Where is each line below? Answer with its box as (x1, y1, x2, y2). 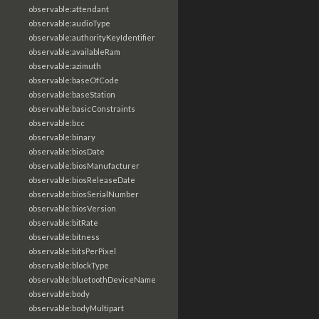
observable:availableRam (28, 47, 120, 56)
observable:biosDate (28, 147, 105, 156)
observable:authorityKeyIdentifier (28, 33, 155, 42)
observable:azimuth (28, 61, 101, 70)
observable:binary (28, 132, 95, 142)
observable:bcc (28, 118, 85, 127)
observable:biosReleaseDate (28, 175, 135, 184)
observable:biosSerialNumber (28, 189, 139, 199)
